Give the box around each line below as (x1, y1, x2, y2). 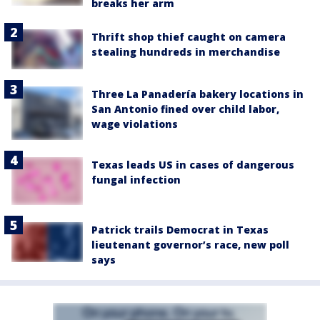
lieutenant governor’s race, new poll (91, 238, 289, 252)
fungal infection (91, 173, 181, 187)
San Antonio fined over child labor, (91, 102, 279, 116)
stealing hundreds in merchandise (91, 44, 280, 59)
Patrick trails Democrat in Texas (91, 223, 269, 237)
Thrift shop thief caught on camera (91, 29, 286, 44)
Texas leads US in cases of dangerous (91, 158, 294, 172)
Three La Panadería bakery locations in (91, 87, 304, 101)
